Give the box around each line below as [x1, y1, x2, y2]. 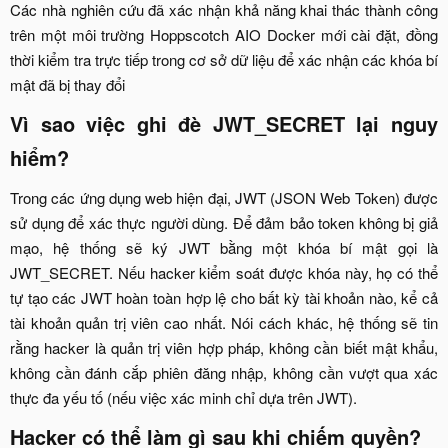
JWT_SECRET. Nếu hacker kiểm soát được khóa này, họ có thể [10, 262, 438, 284]
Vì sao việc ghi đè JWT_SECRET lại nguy [10, 109, 438, 139]
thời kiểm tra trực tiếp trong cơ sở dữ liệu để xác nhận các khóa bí [10, 49, 438, 71]
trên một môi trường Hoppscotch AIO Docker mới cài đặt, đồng [10, 24, 438, 46]
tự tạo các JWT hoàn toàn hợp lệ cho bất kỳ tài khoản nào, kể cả [10, 287, 438, 309]
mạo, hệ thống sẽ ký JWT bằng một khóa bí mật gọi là [10, 237, 438, 259]
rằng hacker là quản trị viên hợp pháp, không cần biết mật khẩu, [10, 337, 438, 359]
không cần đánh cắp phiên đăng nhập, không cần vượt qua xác [10, 362, 438, 384]
